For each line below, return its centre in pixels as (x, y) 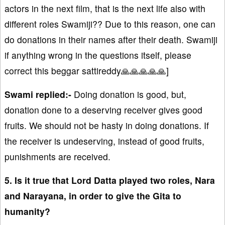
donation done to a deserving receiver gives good (103, 109)
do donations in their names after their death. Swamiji (111, 39)
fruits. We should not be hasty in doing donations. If (107, 125)
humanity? (27, 211)
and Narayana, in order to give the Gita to (93, 195)
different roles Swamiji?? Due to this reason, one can (110, 24)
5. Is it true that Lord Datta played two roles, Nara (110, 180)
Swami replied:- (38, 94)
